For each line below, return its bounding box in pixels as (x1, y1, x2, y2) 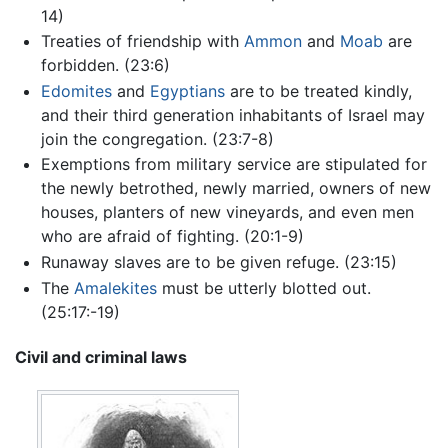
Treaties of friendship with (40, 31, 244, 52)
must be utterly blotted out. (156, 277, 371, 298)
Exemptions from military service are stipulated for (40, 154, 427, 175)
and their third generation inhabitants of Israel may (40, 104, 425, 125)
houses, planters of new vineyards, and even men (40, 202, 414, 223)
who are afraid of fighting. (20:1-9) (40, 226, 304, 247)
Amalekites (73, 277, 157, 298)
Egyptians (149, 80, 225, 101)
